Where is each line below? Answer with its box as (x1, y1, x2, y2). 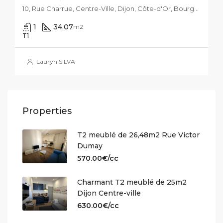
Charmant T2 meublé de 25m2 (77, 178, 187, 187)
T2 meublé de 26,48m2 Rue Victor (77, 130, 200, 139)
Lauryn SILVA (35, 58, 75, 65)
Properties (22, 106, 72, 116)
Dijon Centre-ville (77, 189, 141, 198)
